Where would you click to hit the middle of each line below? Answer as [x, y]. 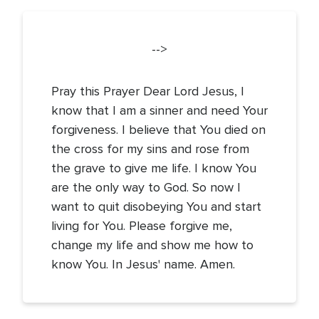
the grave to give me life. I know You [154, 168]
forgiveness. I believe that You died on [158, 130]
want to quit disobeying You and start [156, 206]
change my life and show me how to [152, 245]
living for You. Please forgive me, [142, 226]
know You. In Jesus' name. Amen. [143, 264]
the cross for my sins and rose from [150, 149]
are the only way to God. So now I [146, 187]
